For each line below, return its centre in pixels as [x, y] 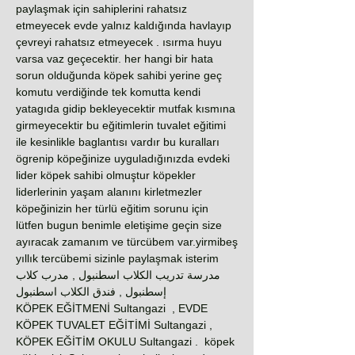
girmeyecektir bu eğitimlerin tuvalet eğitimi [121, 125]
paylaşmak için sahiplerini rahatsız [101, 9]
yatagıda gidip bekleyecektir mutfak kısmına [126, 109]
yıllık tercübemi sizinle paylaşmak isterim [117, 258]
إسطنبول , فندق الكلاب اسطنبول [91, 292]
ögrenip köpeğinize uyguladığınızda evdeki [123, 158]
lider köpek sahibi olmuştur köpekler [106, 175]
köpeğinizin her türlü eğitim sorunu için [112, 208]
